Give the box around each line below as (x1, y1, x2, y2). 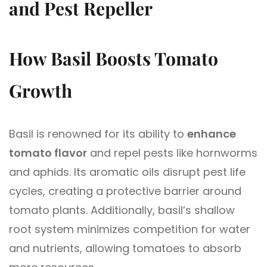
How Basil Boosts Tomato (9, 46, 218, 71)
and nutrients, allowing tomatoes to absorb (9, 241, 241, 256)
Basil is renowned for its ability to (9, 126, 187, 142)
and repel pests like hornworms (87, 145, 257, 161)
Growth (9, 79, 72, 103)
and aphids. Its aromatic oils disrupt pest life (9, 164, 246, 180)
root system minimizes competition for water (9, 222, 250, 237)
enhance (187, 126, 236, 142)
